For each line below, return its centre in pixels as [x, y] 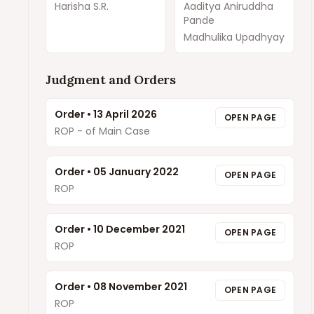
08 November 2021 [140, 287]
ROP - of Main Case [102, 131]
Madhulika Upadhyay [234, 37]
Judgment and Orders [111, 80]
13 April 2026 [125, 114]
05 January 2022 [136, 172]
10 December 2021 [139, 229]
